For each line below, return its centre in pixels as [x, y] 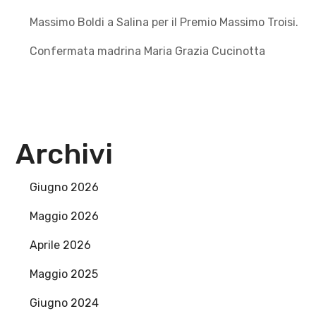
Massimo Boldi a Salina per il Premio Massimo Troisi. [164, 22]
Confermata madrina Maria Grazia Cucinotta [148, 51]
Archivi [65, 154]
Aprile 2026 [61, 245]
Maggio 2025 [64, 274]
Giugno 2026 [65, 187]
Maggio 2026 [65, 216]
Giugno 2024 [65, 303]
